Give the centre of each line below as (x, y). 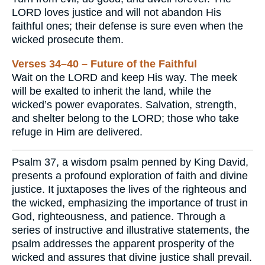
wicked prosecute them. (68, 40)
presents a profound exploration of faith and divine (130, 176)
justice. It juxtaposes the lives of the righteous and (129, 190)
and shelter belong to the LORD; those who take (125, 118)
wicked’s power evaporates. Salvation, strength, (124, 105)
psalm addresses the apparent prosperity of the (123, 244)
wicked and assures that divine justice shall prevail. (132, 258)
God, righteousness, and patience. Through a (119, 217)
